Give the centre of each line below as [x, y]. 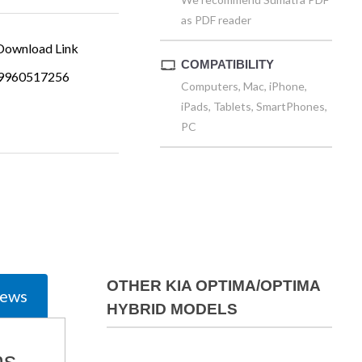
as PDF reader [216, 20]
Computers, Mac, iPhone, [244, 86]
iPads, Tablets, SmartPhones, [254, 107]
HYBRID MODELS [172, 309]
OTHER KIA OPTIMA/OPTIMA [213, 286]
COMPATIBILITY [227, 65]
